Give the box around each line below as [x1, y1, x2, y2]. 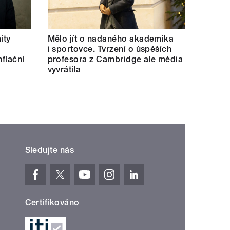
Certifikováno [25, 198, 80, 208]
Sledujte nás [25, 145, 74, 156]
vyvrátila [47, 65, 81, 75]
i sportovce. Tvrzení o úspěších [47, 44, 172, 54]
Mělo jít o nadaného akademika [47, 34, 174, 44]
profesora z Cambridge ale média [47, 54, 183, 65]
